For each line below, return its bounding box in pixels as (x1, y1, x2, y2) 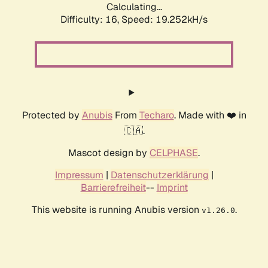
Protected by (22, 109, 82, 122)
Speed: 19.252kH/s (121, 13, 208, 26)
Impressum (54, 169, 103, 182)
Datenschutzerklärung (110, 169, 209, 182)
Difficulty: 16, (60, 13, 121, 26)
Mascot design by (68, 147, 150, 160)
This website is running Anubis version (31, 203, 202, 217)
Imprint (156, 181, 188, 194)
